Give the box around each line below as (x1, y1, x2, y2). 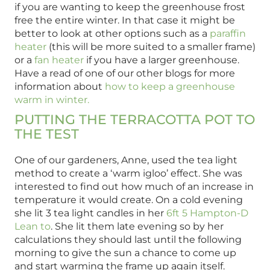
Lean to (14, 221, 51, 233)
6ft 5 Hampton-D (166, 207, 248, 219)
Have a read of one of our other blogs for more (14, 67, 235, 80)
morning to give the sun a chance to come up (14, 247, 236, 259)
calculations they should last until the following (14, 234, 242, 246)
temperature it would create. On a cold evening (14, 194, 243, 206)
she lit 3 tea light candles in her (14, 207, 166, 219)
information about (14, 81, 105, 93)
